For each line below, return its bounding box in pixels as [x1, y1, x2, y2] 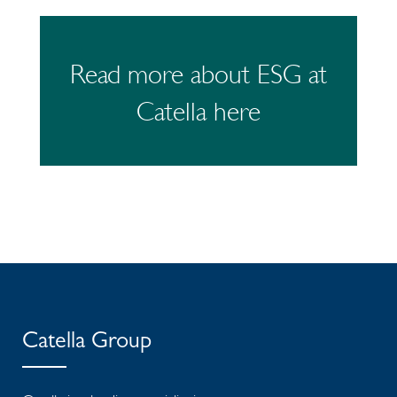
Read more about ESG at [70, 58, 327, 90]
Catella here [136, 96, 261, 128]
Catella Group [22, 331, 152, 355]
